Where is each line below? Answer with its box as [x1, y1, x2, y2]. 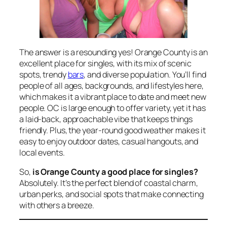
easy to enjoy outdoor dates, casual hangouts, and [19, 135, 199, 147]
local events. [19, 146, 65, 158]
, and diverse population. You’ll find [84, 68, 206, 80]
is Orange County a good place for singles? [32, 166, 198, 177]
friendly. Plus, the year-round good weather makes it [19, 124, 206, 136]
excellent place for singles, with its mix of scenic [19, 57, 192, 69]
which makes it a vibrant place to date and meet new [19, 91, 206, 102]
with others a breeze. [19, 199, 94, 211]
